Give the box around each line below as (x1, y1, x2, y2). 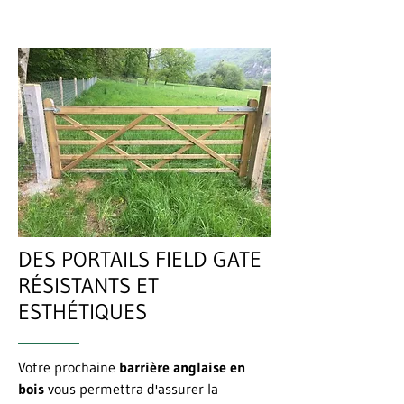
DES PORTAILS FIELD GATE (18, 246, 262, 272)
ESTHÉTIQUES (18, 298, 147, 325)
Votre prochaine (18, 358, 119, 376)
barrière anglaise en (119, 358, 245, 376)
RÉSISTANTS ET (18, 272, 159, 298)
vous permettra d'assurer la (44, 380, 218, 398)
